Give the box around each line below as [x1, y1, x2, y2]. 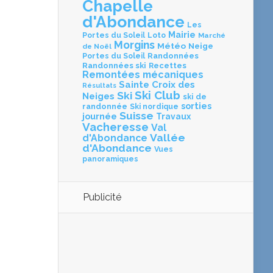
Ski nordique [130, 102, 179, 112]
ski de [183, 92, 207, 102]
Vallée [150, 132, 185, 144]
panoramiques [82, 155, 138, 164]
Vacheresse [82, 120, 149, 134]
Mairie [168, 29, 196, 40]
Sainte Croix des [119, 79, 195, 91]
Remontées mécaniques [82, 69, 204, 81]
